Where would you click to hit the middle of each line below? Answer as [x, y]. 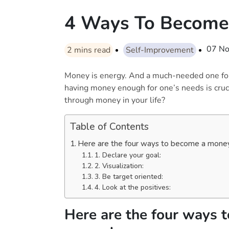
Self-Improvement [160, 50]
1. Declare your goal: [128, 155]
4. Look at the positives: [132, 188]
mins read [92, 50]
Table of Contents [109, 127]
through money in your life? [115, 100]
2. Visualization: [119, 166]
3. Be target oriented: [129, 177]
